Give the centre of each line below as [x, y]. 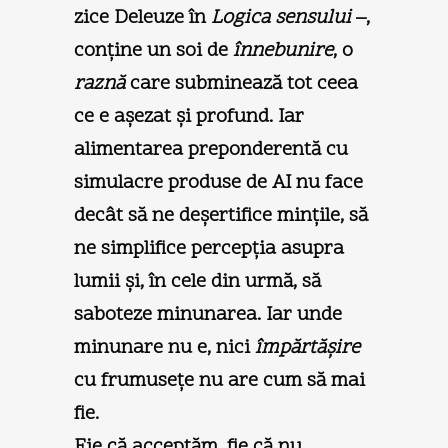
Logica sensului [281, 17]
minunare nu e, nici [164, 347]
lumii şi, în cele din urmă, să [197, 281]
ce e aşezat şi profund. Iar [189, 116]
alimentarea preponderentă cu [211, 149]
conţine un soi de [153, 50]
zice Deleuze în [142, 17]
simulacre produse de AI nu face [218, 182]
